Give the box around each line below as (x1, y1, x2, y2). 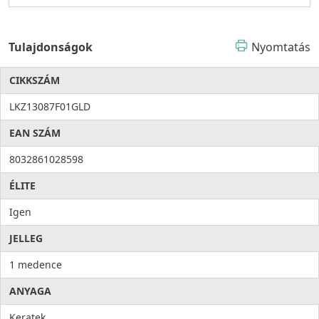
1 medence (9, 258, 62, 272)
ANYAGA (9, 284, 51, 298)
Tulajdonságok (9, 39, 93, 56)
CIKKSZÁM (9, 73, 60, 88)
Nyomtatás (251, 39, 310, 56)
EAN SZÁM (9, 126, 61, 140)
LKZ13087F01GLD (9, 100, 90, 114)
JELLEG (9, 231, 43, 246)
